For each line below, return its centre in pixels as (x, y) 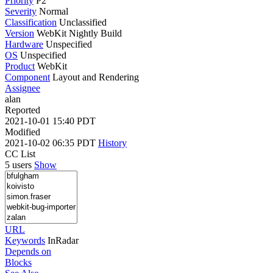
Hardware (24, 44)
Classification (31, 22)
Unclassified (83, 22)
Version (19, 33)
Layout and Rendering (96, 77)
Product (20, 66)
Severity (21, 11)
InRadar (63, 240)
